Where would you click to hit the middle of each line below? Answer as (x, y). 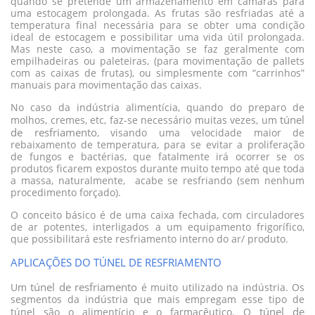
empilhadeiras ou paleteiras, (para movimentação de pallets (157, 62)
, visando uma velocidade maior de (200, 133)
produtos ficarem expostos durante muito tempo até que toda (157, 169)
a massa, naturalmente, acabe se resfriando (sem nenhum (157, 181)
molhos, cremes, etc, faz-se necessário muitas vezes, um (145, 121)
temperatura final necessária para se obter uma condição (157, 26)
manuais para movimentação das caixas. (109, 85)
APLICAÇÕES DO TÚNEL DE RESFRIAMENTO (116, 263)
